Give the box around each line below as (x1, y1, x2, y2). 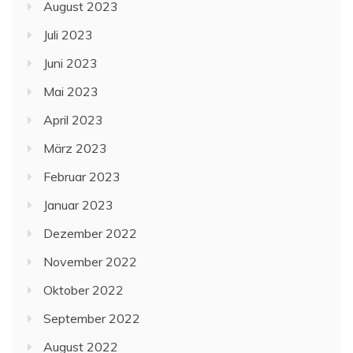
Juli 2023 (43, 27, 93, 43)
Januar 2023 (43, 197, 113, 214)
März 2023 (43, 140, 107, 157)
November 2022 (43, 254, 137, 270)
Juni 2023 (43, 55, 98, 72)
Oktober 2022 (43, 282, 124, 299)
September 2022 (43, 310, 140, 327)
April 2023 (43, 112, 103, 128)
